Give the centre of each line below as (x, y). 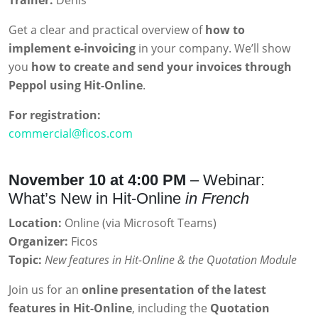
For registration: (55, 115)
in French (217, 199)
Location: (35, 223)
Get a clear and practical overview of (107, 30)
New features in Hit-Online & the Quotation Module (171, 260)
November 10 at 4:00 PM (97, 180)
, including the (171, 308)
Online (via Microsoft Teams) (139, 223)
